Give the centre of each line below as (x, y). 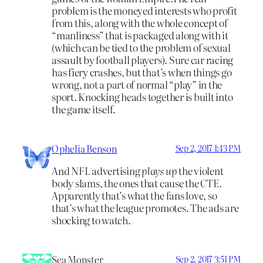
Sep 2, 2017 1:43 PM (208, 148)
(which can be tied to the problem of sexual (141, 47)
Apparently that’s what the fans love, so (134, 195)
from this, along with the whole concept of (140, 22)
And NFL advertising (97, 171)
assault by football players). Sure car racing (143, 59)
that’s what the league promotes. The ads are (145, 208)
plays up (159, 171)
